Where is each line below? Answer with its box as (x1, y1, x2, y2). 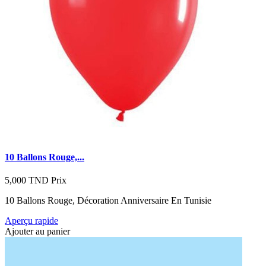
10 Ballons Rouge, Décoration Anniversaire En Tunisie (5, 195, 211, 205)
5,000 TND (5, 175, 49, 185)
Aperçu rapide (5, 215, 58, 226)
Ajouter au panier (5, 226, 70, 236)
